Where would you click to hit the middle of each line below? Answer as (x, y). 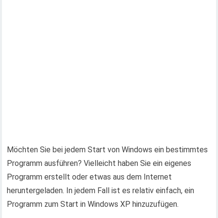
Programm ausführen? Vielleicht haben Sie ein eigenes (99, 163)
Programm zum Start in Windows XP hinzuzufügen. (93, 204)
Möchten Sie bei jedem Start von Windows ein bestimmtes (108, 150)
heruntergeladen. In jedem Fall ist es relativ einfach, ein (101, 191)
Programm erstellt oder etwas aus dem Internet (90, 177)
